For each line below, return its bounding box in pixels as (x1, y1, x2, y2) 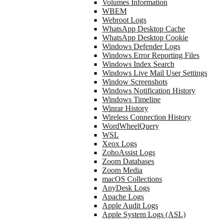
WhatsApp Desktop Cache (102, 25, 185, 33)
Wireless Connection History (102, 113, 191, 121)
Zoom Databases (102, 157, 154, 165)
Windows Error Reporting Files (102, 51, 199, 59)
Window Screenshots (102, 78, 167, 86)
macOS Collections (102, 175, 162, 183)
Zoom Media (102, 166, 142, 174)
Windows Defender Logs (102, 42, 180, 51)
